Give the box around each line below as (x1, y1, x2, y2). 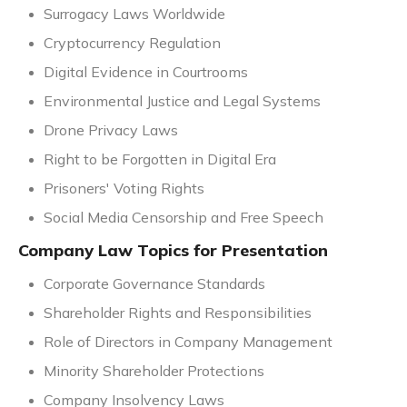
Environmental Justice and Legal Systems (44, 92, 321, 111)
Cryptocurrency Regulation (44, 34, 221, 53)
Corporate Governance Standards (44, 274, 265, 293)
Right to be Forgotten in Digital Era (44, 150, 276, 169)
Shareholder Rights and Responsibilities (44, 303, 312, 323)
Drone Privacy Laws (44, 121, 178, 140)
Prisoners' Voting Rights (44, 179, 204, 198)
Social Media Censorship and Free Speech (44, 208, 323, 227)
